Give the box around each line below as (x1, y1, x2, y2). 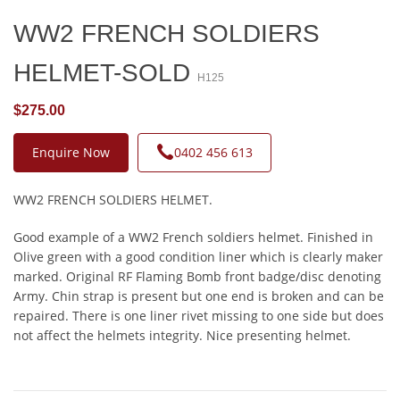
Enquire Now (32, 143, 110, 161)
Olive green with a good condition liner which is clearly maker (13, 247, 383, 265)
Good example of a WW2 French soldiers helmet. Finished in (13, 228, 373, 246)
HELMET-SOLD (13, 58, 197, 87)
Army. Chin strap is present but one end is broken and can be (13, 287, 384, 304)
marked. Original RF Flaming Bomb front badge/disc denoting (13, 267, 381, 285)
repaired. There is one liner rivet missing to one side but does (13, 306, 384, 324)
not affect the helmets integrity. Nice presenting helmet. (13, 326, 351, 344)
